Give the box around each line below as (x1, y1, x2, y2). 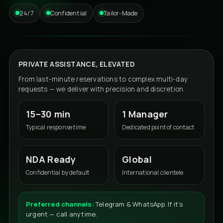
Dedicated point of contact (122, 122, 195, 131)
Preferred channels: (26, 199, 94, 209)
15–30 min (26, 108, 71, 120)
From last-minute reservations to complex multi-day (18, 74, 188, 84)
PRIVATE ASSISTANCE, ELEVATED (18, 59, 135, 69)
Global (122, 153, 152, 165)
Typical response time (26, 122, 86, 131)
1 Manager (122, 108, 168, 120)
